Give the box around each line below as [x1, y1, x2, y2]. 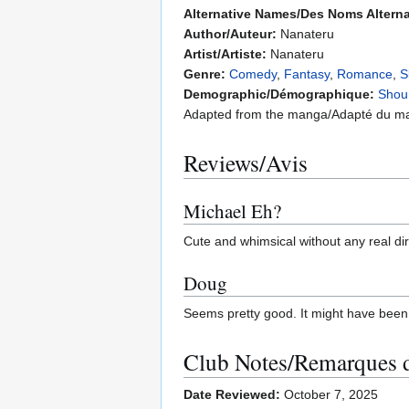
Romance [337, 66, 393, 81]
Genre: [184, 66, 225, 81]
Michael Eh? [184, 197, 281, 224]
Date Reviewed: [184, 387, 280, 403]
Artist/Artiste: [184, 46, 267, 61]
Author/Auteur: [184, 26, 277, 41]
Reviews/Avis [184, 146, 308, 178]
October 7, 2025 [280, 387, 378, 403]
